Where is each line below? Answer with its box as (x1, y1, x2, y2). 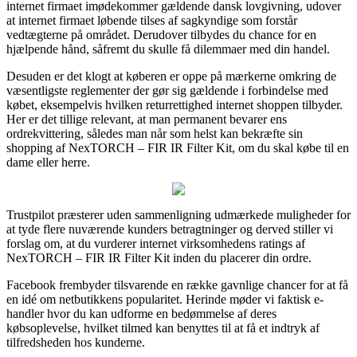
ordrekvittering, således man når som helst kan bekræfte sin (6, 126, 303, 140)
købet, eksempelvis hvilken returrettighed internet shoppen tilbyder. (6, 97, 343, 112)
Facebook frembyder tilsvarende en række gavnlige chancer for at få (6, 277, 348, 292)
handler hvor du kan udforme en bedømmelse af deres (6, 306, 277, 320)
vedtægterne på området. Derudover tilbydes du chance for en (6, 27, 316, 41)
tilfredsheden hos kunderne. (6, 335, 145, 349)
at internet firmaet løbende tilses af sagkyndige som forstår (6, 13, 297, 27)
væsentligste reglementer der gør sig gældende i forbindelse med (6, 83, 328, 97)
